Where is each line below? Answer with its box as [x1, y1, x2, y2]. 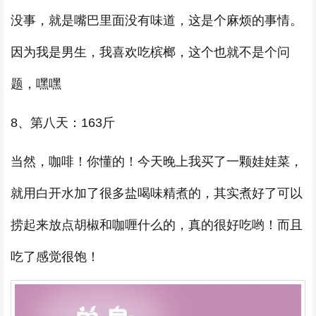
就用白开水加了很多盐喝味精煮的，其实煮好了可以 [11, 186, 303, 200]
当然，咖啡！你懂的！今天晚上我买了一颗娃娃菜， [11, 154, 303, 169]
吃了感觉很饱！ [11, 249, 99, 264]
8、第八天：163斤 [11, 115, 115, 130]
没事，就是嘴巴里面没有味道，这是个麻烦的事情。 [11, 13, 303, 28]
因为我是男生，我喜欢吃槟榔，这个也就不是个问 [11, 44, 290, 59]
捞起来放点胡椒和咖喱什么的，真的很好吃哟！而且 [11, 217, 303, 232]
